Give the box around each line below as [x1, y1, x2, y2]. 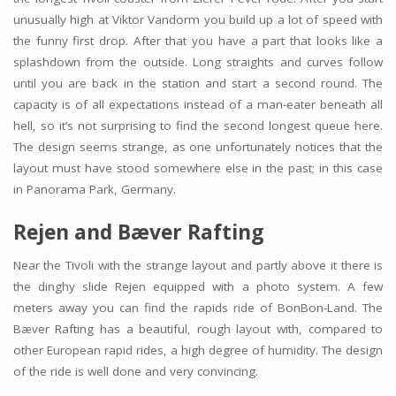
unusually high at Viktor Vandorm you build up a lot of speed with [12, 11, 384, 28]
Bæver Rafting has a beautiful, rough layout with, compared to [12, 320, 384, 337]
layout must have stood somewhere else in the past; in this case [12, 160, 384, 177]
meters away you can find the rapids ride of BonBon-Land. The [12, 299, 384, 316]
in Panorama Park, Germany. [12, 181, 176, 198]
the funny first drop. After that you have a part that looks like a [12, 33, 384, 49]
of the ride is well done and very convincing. [12, 362, 258, 379]
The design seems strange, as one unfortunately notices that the [12, 139, 384, 156]
